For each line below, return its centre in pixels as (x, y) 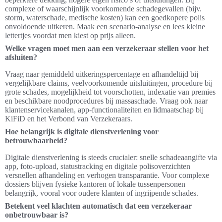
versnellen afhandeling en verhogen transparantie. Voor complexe (107, 175)
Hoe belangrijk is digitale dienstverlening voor (82, 132)
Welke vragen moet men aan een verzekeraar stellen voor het (107, 49)
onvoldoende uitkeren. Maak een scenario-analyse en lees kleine (105, 27)
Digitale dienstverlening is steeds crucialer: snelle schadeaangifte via (111, 158)
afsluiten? (21, 57)
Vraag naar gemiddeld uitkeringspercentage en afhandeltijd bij (102, 74)
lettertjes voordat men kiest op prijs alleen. (70, 36)
